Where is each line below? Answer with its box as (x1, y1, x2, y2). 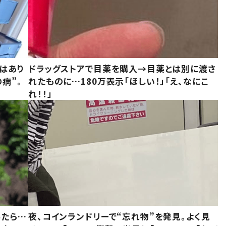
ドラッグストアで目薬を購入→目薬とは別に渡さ (28, 62, 216, 75)
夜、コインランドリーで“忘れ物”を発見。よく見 (28, 210, 210, 223)
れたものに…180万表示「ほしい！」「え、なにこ (28, 74, 208, 87)
